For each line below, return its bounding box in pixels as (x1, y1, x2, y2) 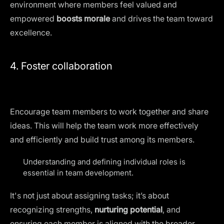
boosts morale (56, 13, 110, 23)
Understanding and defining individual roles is (23, 157, 185, 166)
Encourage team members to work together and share (10, 106, 208, 116)
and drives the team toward (110, 13, 213, 23)
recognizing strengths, (10, 204, 94, 214)
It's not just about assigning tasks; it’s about (10, 190, 169, 200)
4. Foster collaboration (10, 60, 112, 72)
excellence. (10, 27, 52, 37)
